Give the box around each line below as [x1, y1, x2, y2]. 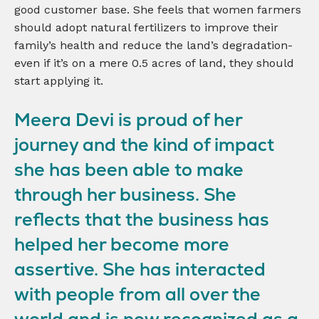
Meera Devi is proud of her [14, 108, 242, 131]
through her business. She [14, 183, 236, 206]
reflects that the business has [14, 208, 269, 231]
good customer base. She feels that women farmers [14, 3, 301, 16]
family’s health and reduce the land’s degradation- [14, 38, 293, 52]
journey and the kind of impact [14, 133, 274, 156]
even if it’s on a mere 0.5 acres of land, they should [14, 56, 294, 70]
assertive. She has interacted [14, 258, 266, 281]
